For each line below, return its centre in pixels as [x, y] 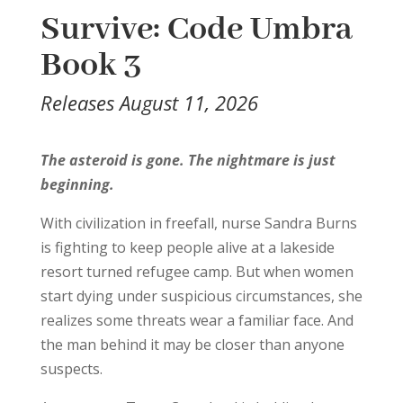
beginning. [77, 185]
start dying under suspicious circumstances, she [201, 296]
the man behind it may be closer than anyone [192, 345]
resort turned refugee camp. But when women [197, 272]
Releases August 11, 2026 [149, 103]
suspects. [71, 369]
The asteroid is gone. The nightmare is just [188, 161]
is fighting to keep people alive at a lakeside [187, 248]
